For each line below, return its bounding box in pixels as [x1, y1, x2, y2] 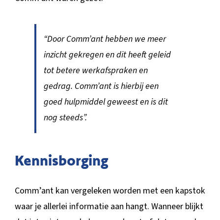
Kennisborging [14, 150, 108, 169]
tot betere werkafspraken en [43, 64, 148, 77]
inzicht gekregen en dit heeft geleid [43, 48, 171, 61]
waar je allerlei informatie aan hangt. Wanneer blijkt [14, 200, 203, 213]
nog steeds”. [43, 111, 87, 124]
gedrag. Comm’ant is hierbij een [43, 80, 159, 92]
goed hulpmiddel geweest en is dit [43, 95, 168, 108]
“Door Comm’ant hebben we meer [43, 32, 166, 45]
